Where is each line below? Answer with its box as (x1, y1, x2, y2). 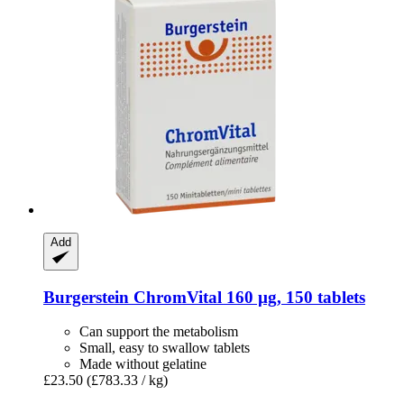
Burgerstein (43, 287, 129, 307)
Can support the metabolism (79, 324, 238, 340)
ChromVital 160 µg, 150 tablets (129, 287, 365, 307)
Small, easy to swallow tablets (79, 340, 250, 356)
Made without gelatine (79, 356, 207, 372)
